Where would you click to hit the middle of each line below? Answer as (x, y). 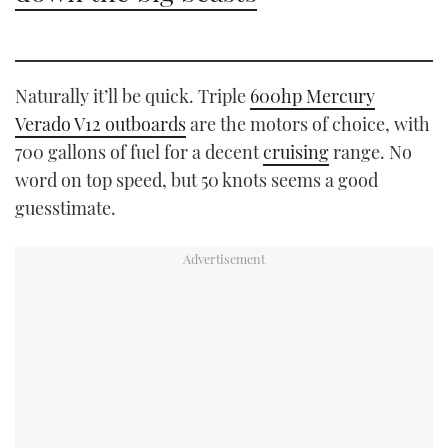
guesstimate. (65, 208)
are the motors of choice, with (308, 124)
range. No (370, 152)
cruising (296, 152)
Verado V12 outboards (100, 124)
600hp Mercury (312, 96)
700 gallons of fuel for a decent (139, 152)
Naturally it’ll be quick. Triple (132, 96)
